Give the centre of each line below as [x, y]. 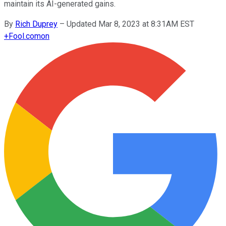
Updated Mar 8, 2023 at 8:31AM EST [130, 24]
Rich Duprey [36, 24]
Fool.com [25, 36]
